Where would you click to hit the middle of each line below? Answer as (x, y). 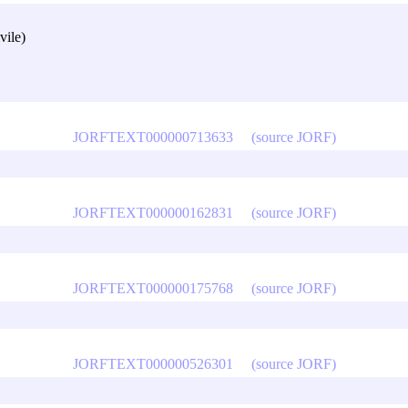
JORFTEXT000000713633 (153, 137)
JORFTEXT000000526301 (153, 363)
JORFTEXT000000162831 (153, 212)
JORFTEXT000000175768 (153, 288)
